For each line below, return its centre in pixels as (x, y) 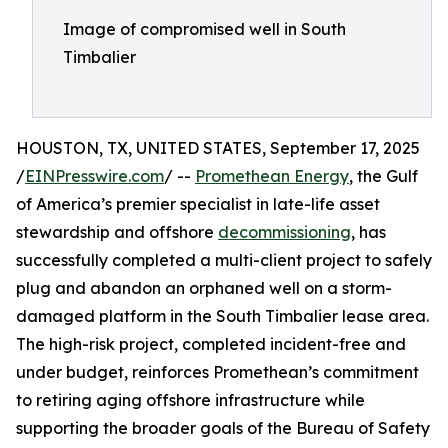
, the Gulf (383, 176)
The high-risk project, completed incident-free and (211, 344)
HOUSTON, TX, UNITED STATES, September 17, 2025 (218, 148)
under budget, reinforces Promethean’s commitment (217, 372)
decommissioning (284, 232)
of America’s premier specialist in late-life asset (198, 204)
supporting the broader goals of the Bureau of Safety (223, 428)
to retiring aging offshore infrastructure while (190, 400)
